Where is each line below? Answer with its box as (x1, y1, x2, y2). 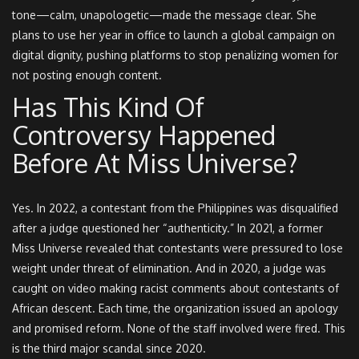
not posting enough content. (12, 67, 162, 82)
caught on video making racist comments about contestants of (12, 280, 339, 295)
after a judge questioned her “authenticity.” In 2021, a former (12, 220, 323, 235)
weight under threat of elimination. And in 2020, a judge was (12, 260, 326, 275)
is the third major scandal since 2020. (12, 341, 206, 355)
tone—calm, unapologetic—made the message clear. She (12, 7, 317, 22)
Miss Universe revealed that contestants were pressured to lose (12, 240, 343, 255)
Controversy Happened (12, 118, 276, 151)
